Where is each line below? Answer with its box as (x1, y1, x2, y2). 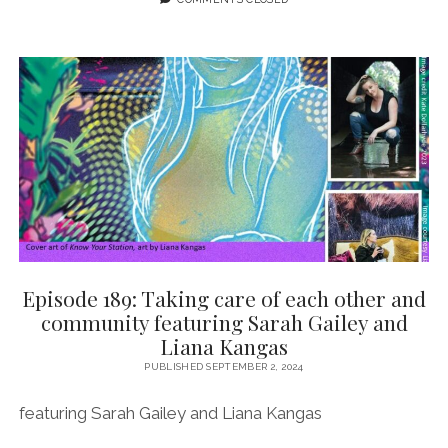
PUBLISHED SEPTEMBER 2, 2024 (144, 360, 304, 372)
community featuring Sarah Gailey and (40, 307, 408, 336)
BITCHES (273, 47, 321, 60)
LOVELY (273, 28, 315, 41)
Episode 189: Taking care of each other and (22, 283, 426, 312)
